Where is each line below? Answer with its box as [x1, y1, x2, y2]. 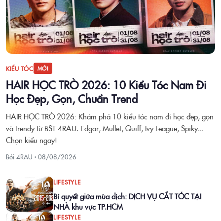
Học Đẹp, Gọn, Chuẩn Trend [6, 91, 138, 106]
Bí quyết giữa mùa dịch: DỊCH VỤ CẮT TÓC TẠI [53, 191, 201, 201]
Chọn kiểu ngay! [6, 135, 57, 145]
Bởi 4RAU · [6, 152, 38, 161]
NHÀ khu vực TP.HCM [53, 201, 123, 212]
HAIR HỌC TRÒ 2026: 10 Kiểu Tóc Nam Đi [6, 77, 207, 92]
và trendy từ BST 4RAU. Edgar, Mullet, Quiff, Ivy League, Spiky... [6, 123, 204, 133]
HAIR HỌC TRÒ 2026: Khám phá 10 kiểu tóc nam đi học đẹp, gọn [6, 111, 214, 121]
